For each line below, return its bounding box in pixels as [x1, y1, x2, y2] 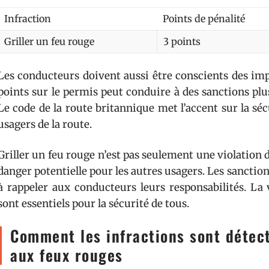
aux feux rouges [10, 243, 123, 267]
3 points [163, 35, 201, 47]
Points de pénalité [163, 13, 245, 25]
